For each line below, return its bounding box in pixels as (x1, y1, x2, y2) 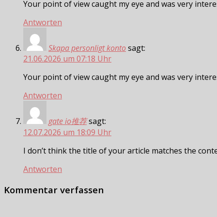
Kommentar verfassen (4, 183, 104, 196)
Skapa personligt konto (48, 42, 126, 53)
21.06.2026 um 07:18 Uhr (23, 53, 111, 64)
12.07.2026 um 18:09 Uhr (23, 126, 111, 138)
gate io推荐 (48, 115, 87, 126)
